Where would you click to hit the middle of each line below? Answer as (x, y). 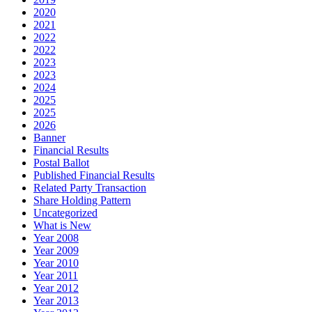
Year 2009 (56, 250)
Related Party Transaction (90, 187)
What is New (62, 225)
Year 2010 (56, 263)
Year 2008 (56, 237)
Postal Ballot (61, 162)
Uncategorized (65, 212)
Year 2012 (56, 288)
